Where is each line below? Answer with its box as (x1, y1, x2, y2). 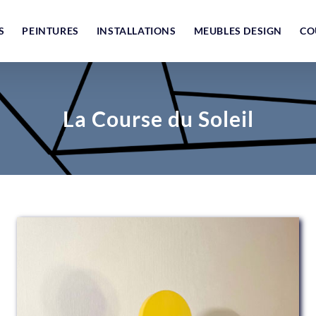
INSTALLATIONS (96, 25, 176, 37)
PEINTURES (22, 25, 79, 37)
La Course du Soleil (62, 106, 254, 131)
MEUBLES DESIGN (193, 25, 283, 37)
